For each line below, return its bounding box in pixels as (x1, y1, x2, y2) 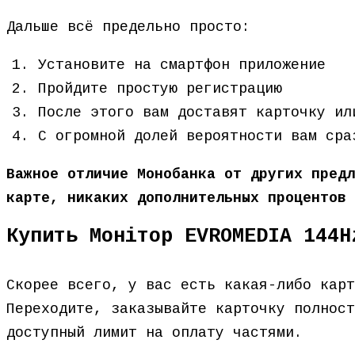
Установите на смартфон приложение (38, 57, 326, 73)
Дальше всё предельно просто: (6, 19, 250, 35)
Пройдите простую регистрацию (38, 81, 282, 97)
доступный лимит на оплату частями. (6, 325, 303, 341)
